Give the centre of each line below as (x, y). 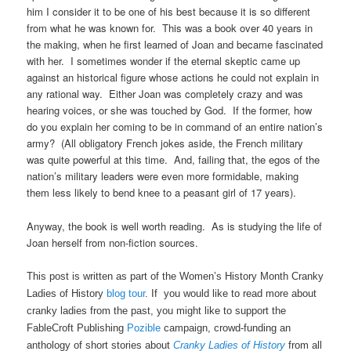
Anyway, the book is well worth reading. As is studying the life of (175, 226)
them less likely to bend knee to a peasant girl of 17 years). (162, 193)
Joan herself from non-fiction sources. (113, 242)
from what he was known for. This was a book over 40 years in (170, 28)
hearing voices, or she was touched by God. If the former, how (170, 110)
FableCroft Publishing (77, 327)
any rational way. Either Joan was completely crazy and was (165, 94)
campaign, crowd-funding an (228, 327)
